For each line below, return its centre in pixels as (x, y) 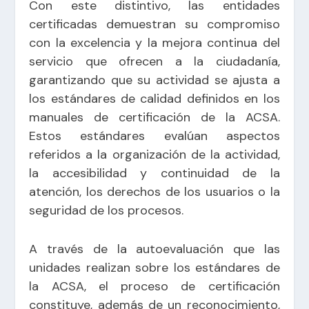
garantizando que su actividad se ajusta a (154, 80)
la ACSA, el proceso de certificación (154, 286)
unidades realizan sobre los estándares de (154, 267)
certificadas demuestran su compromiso (154, 24)
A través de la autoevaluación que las (154, 249)
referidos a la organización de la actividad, (154, 154)
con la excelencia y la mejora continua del (154, 42)
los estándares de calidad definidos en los (154, 98)
